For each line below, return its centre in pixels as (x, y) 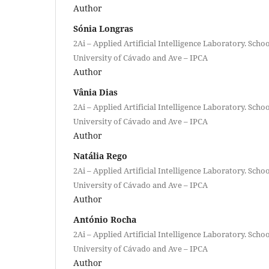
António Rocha (105, 219)
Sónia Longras (103, 28)
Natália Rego (100, 156)
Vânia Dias (95, 92)
